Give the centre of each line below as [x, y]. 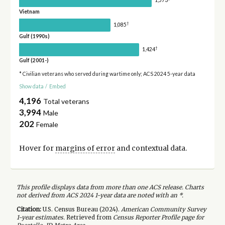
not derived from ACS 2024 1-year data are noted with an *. [100, 196]
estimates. [49, 217]
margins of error [85, 148]
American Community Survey [163, 209]
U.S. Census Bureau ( [71, 209]
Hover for [37, 148]
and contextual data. [151, 148]
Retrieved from [89, 217]
